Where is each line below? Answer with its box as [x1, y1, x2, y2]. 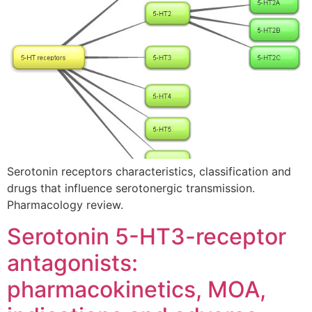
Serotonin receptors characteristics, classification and [7, 164, 291, 179]
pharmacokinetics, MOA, [7, 275, 266, 303]
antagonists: [7, 249, 138, 276]
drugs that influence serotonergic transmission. [7, 181, 255, 196]
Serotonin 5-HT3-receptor [7, 222, 286, 250]
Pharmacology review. [7, 198, 123, 212]
